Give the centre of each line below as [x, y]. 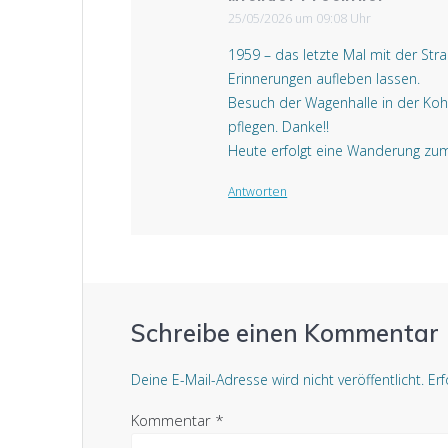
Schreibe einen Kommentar [285, 333]
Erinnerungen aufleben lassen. [324, 79]
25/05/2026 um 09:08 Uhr [300, 19]
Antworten [258, 192]
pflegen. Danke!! [279, 127]
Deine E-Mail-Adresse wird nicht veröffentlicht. [278, 380]
